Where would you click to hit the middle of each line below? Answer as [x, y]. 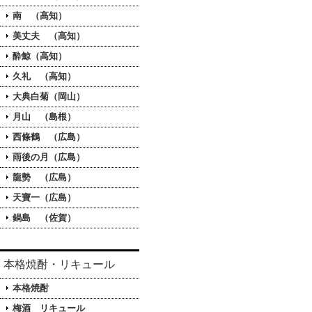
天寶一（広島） [44, 197]
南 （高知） [40, 16]
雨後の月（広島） [49, 157]
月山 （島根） [44, 117]
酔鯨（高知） [40, 56]
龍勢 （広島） [44, 177]
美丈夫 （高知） [49, 36]
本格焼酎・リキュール [59, 264]
